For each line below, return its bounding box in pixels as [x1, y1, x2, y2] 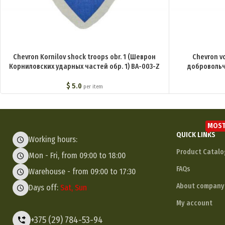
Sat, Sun [60, 183, 87, 193]
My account [176, 198, 212, 207]
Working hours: [29, 135, 77, 145]
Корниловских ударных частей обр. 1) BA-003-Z [9, 62, 160, 71]
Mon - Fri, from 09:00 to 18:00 [29, 151, 126, 161]
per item [83, 83, 103, 90]
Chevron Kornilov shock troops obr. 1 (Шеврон [13, 53, 156, 62]
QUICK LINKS [176, 130, 215, 139]
